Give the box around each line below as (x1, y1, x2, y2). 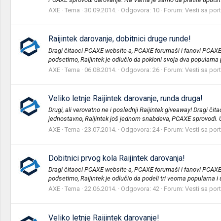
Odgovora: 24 (121, 125, 159, 133)
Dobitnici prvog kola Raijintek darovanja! (48, 153, 185, 163)
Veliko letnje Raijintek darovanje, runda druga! (48, 94, 203, 104)
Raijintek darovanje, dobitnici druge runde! (48, 34, 191, 44)
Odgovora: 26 (121, 66, 159, 74)
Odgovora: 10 (121, 6, 159, 14)
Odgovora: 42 (121, 185, 159, 193)
